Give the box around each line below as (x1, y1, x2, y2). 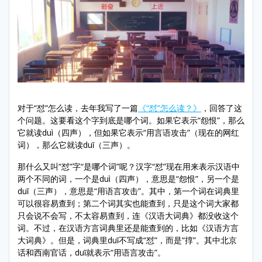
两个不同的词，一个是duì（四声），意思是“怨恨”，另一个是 (18, 173, 239, 184)
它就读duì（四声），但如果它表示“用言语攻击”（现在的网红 (18, 126, 239, 138)
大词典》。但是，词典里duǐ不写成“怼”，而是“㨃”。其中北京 (18, 234, 237, 246)
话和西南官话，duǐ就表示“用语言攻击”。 (18, 246, 166, 258)
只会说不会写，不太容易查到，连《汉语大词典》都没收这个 (18, 209, 239, 221)
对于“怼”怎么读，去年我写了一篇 (18, 102, 138, 113)
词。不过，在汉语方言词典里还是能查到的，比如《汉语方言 (18, 222, 239, 233)
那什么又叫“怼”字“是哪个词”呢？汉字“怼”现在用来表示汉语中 (18, 160, 240, 172)
